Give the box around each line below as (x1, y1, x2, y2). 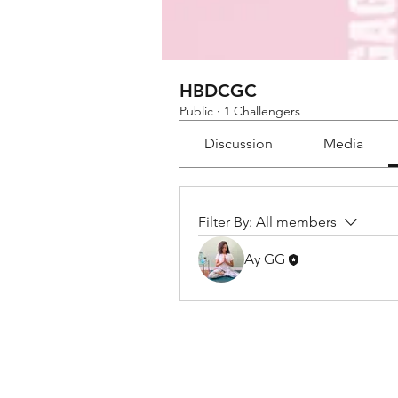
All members (256, 213, 337, 230)
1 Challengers (224, 103, 300, 119)
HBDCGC (179, 80, 257, 101)
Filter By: (198, 213, 252, 230)
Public (179, 103, 213, 119)
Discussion (204, 135, 274, 152)
